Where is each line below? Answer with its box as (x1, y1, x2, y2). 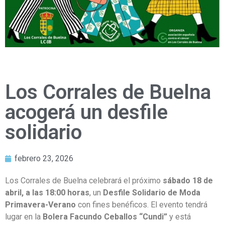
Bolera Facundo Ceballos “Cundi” (43, 212, 167, 222)
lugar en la (5, 212, 43, 222)
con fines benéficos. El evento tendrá (76, 200, 207, 210)
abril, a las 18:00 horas (5, 188, 89, 198)
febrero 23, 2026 (15, 154, 73, 164)
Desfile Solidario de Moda (103, 188, 200, 198)
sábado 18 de (163, 176, 213, 186)
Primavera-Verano (5, 200, 76, 210)
